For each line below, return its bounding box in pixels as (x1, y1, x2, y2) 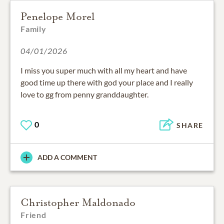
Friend (20, 210, 46, 220)
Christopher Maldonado (20, 196, 135, 209)
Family (20, 24, 46, 34)
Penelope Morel (20, 10, 94, 23)
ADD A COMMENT (37, 153, 97, 162)
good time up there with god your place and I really (20, 77, 193, 87)
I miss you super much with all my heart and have (20, 65, 187, 75)
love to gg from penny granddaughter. (20, 89, 148, 99)
